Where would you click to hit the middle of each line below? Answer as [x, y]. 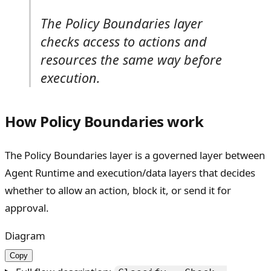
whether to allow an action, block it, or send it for [118, 190]
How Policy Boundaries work [104, 121]
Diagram [25, 235]
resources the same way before [131, 59]
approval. [27, 207]
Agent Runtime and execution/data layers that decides [130, 172]
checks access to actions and [124, 41]
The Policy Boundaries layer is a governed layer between [135, 155]
